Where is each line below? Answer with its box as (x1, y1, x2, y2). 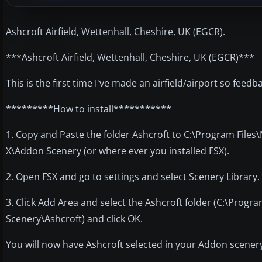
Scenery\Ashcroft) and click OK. (6, 212, 143, 225)
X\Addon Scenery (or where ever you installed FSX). (6, 144, 229, 157)
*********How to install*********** (6, 102, 171, 115)
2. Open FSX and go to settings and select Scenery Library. (6, 170, 260, 183)
